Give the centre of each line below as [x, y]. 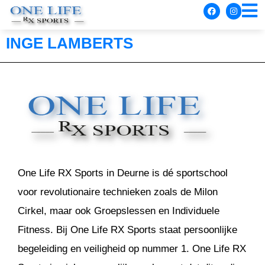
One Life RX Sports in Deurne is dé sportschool [123, 173]
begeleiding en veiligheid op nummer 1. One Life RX [132, 248]
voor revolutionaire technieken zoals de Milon [118, 192]
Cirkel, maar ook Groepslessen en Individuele [119, 211]
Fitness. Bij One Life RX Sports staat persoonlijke [127, 230]
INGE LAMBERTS [70, 43]
